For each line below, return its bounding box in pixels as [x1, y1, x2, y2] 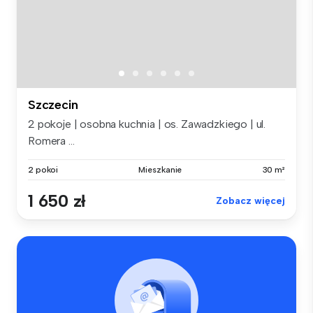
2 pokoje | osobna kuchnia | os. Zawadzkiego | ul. [28, 117, 266, 131]
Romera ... [28, 134, 75, 148]
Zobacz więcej [216, 195, 285, 208]
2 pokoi [28, 165, 59, 175]
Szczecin [28, 97, 78, 113]
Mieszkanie [138, 165, 182, 175]
